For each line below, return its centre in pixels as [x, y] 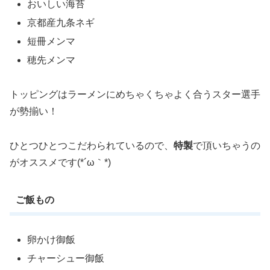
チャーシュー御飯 [66, 258]
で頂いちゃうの [227, 145]
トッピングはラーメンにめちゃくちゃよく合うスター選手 [135, 95]
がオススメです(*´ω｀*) [60, 162]
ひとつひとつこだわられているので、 [92, 145]
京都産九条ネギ [61, 22]
